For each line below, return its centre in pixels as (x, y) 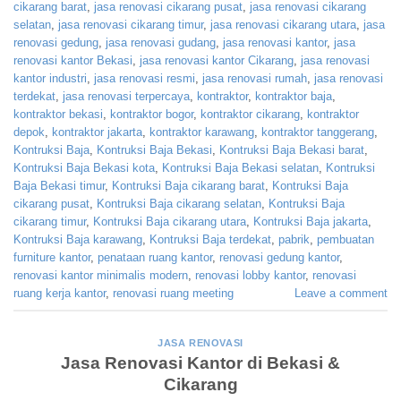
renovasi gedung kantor (279, 257)
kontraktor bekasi (58, 114)
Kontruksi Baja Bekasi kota (84, 167)
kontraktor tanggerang (318, 132)
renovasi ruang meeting (173, 293)
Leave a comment (341, 293)
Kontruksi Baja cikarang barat (188, 185)
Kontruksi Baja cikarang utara (170, 221)
